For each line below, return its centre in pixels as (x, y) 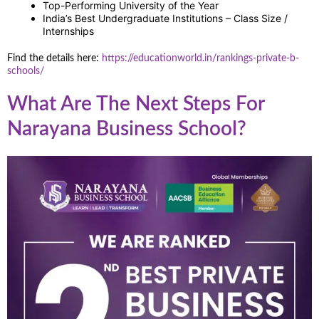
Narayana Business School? (127, 129)
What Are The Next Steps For (136, 104)
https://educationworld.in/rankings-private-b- (200, 59)
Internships (70, 31)
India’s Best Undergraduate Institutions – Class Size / (165, 19)
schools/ (26, 72)
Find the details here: (54, 59)
